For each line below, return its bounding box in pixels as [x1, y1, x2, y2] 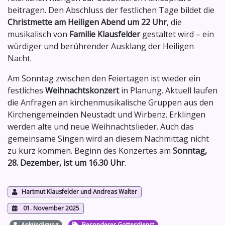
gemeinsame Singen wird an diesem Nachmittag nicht [8, 133, 209, 145]
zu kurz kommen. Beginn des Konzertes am [8, 145, 173, 157]
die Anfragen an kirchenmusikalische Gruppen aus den [8, 97, 213, 108]
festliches [8, 85, 45, 96]
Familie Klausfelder [69, 29, 140, 40]
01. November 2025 [23, 204, 79, 213]
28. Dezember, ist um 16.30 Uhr [8, 157, 125, 169]
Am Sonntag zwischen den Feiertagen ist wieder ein [8, 73, 200, 84]
